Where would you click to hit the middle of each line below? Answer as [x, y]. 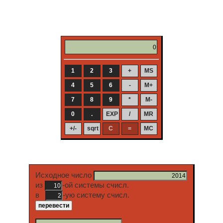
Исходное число [64, 175]
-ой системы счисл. [95, 185]
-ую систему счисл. [96, 195]
